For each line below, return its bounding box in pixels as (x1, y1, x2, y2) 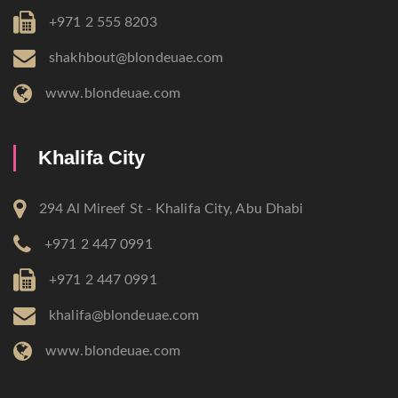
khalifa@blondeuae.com (49, 307, 200, 322)
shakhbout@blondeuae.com (49, 50, 224, 65)
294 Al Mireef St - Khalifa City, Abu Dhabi (39, 201, 304, 216)
